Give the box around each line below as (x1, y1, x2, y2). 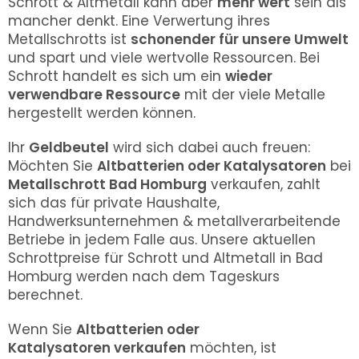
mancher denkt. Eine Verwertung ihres (8, 11, 270, 30)
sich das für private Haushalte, (8, 193, 220, 212)
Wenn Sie (8, 320, 76, 339)
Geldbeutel (29, 138, 109, 157)
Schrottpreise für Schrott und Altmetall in (8, 248, 296, 268)
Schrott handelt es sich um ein (8, 67, 225, 86)
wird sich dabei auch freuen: (109, 138, 310, 157)
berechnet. (8, 285, 87, 305)
